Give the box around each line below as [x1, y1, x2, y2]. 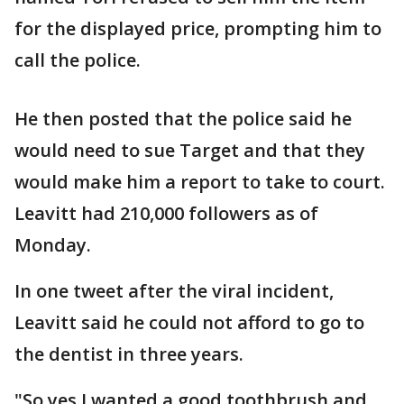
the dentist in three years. [14, 342, 243, 367]
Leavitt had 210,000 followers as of [14, 201, 318, 226]
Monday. [14, 233, 91, 258]
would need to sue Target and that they [14, 138, 365, 163]
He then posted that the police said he [14, 106, 352, 132]
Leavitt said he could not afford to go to [14, 310, 364, 335]
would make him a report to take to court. [14, 170, 385, 195]
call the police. [14, 48, 141, 73]
